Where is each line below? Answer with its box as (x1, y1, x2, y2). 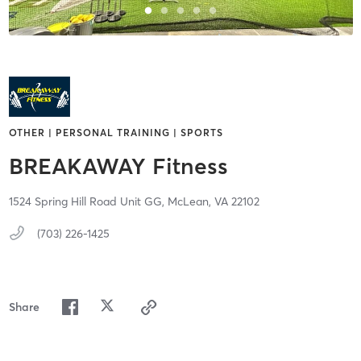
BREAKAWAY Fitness (8, 152, 228, 180)
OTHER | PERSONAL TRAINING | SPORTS (8, 127, 223, 139)
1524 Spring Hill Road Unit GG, (8, 194, 168, 210)
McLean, (167, 194, 214, 210)
